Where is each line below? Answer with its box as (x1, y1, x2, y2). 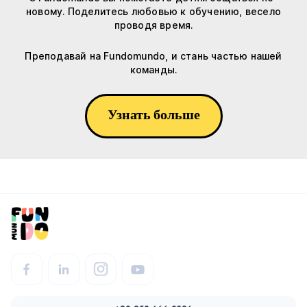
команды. (130, 64, 177, 76)
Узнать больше (107, 108, 200, 128)
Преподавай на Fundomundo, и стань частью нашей (25, 50, 282, 62)
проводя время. (114, 19, 193, 32)
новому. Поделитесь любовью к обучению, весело (25, 5, 281, 18)
